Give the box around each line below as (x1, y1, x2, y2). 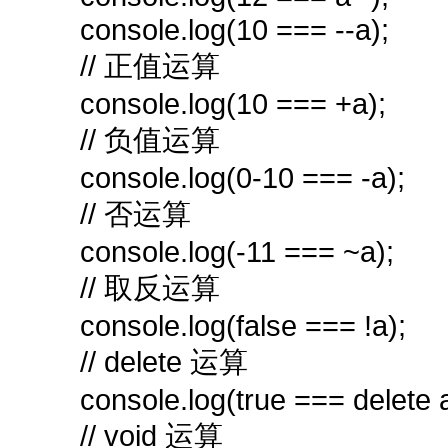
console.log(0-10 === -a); (80, 161, 405, 194)
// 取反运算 (80, 271, 220, 304)
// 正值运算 (80, 49, 220, 82)
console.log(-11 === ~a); (80, 235, 394, 268)
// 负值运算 (80, 123, 220, 156)
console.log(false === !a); (80, 309, 406, 342)
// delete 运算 (80, 345, 248, 378)
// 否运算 (80, 197, 191, 230)
